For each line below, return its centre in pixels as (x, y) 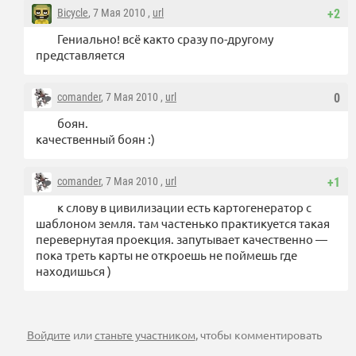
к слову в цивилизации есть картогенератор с (184, 207)
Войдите (48, 335)
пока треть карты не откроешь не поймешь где (166, 255)
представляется (80, 54)
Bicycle (73, 13)
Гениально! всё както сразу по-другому (165, 39)
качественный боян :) (95, 139)
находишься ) (74, 271)
